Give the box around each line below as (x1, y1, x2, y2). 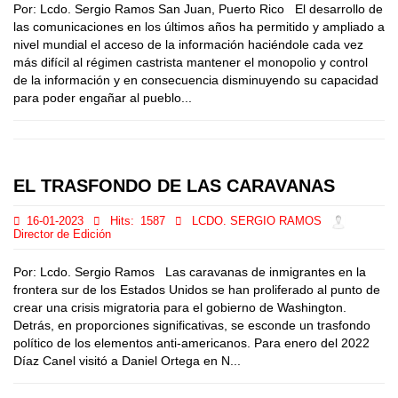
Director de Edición (13, 228, 111, 241)
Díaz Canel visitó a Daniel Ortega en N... (13, 354, 241, 368)
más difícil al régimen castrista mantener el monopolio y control (13, 55, 368, 69)
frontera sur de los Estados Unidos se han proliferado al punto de (13, 283, 380, 297)
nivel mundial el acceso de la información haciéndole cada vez (13, 37, 363, 52)
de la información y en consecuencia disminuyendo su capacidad (13, 73, 378, 87)
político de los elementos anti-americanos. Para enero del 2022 (13, 336, 370, 350)
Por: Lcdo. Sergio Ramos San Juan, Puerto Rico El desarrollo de (13, 2, 383, 16)
